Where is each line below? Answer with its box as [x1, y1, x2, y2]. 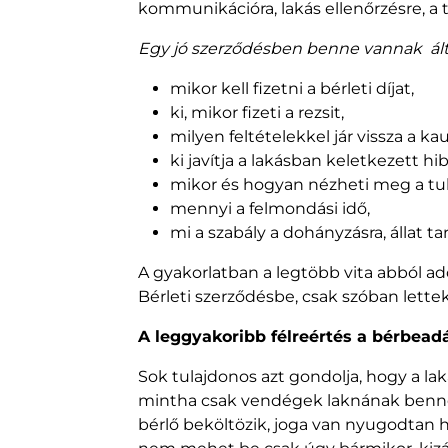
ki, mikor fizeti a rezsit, [170, 103, 344, 123]
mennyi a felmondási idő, [170, 199, 370, 219]
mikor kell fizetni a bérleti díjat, [170, 79, 414, 99]
